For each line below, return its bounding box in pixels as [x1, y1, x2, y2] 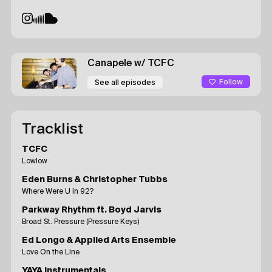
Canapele [87, 58, 134, 69]
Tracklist [22, 121, 83, 137]
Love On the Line [22, 248, 80, 256]
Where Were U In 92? [22, 188, 93, 195]
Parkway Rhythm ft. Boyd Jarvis [22, 205, 161, 214]
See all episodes [95, 77, 155, 87]
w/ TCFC [134, 58, 174, 69]
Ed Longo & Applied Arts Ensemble [22, 236, 176, 245]
